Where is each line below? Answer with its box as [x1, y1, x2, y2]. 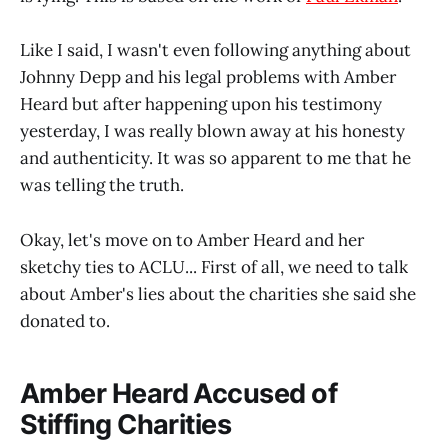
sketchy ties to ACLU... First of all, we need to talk [20, 255, 408, 278]
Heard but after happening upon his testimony [20, 93, 382, 116]
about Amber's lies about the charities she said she [20, 282, 416, 305]
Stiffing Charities [20, 408, 232, 442]
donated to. [20, 309, 110, 332]
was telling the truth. [20, 174, 184, 197]
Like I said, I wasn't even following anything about [20, 39, 411, 62]
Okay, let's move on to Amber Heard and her [20, 228, 364, 251]
